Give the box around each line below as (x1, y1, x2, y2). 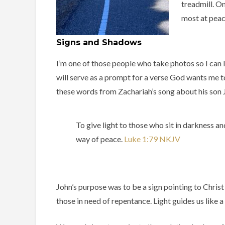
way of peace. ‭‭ (76, 134, 124, 144)
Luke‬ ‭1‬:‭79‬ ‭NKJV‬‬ (124, 134, 180, 144)
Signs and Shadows (56, 37, 142, 47)
